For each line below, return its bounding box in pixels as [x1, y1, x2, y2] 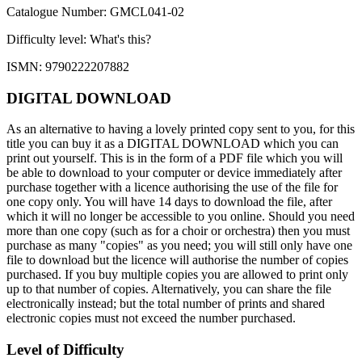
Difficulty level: [6, 32, 90, 46]
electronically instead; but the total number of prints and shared [6, 297, 325, 311]
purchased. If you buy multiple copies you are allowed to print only [6, 267, 348, 282]
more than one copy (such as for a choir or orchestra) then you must [6, 224, 350, 238]
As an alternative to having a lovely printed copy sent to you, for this [6, 122, 355, 137]
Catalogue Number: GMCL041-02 [6, 4, 184, 19]
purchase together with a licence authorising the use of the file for [6, 180, 338, 195]
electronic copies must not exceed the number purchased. [6, 311, 296, 326]
